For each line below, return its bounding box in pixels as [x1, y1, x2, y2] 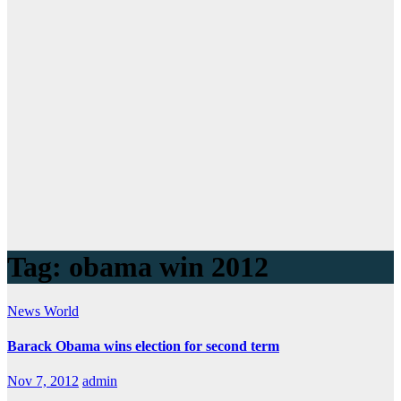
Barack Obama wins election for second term [7, 338, 279, 354]
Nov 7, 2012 [7, 373, 79, 389]
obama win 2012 [69, 251, 269, 284]
